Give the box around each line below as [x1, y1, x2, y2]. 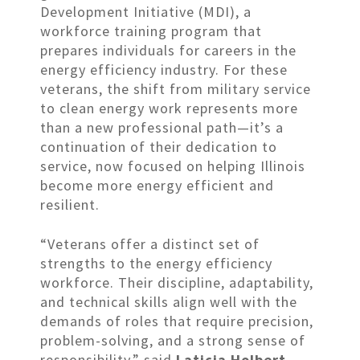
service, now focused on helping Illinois [40, 156, 305, 175]
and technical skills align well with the [40, 292, 297, 311]
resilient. [40, 194, 100, 214]
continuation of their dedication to [40, 137, 277, 156]
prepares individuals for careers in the [40, 40, 297, 59]
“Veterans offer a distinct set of [40, 234, 260, 253]
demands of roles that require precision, [40, 311, 313, 330]
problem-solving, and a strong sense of [40, 330, 305, 350]
